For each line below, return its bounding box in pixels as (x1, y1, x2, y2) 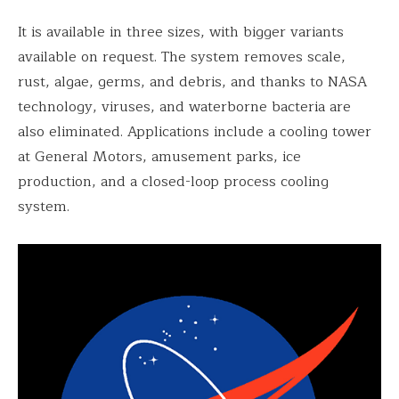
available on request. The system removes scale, (18, 45, 346, 69)
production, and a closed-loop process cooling (18, 169, 329, 193)
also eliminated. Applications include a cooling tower (18, 119, 371, 143)
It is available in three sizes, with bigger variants (18, 20, 344, 44)
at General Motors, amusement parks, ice (18, 144, 301, 168)
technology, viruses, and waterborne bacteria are (18, 94, 351, 118)
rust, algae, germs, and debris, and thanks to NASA (18, 69, 367, 94)
